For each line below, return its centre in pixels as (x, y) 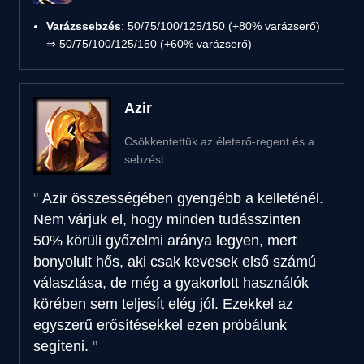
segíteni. (61, 346)
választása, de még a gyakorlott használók (171, 282)
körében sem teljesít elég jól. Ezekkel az (163, 303)
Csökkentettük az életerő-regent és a (219, 141)
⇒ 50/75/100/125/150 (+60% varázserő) (149, 43)
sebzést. (146, 159)
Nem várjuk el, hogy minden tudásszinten (167, 219)
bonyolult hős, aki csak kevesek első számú (175, 261)
